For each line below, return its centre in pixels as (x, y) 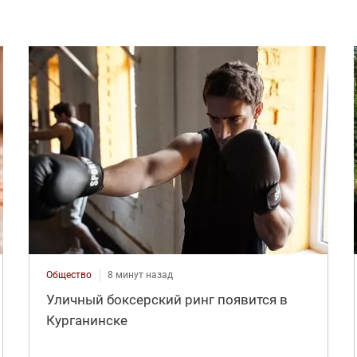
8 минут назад (140, 275)
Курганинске (86, 321)
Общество (69, 275)
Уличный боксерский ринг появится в (167, 300)
